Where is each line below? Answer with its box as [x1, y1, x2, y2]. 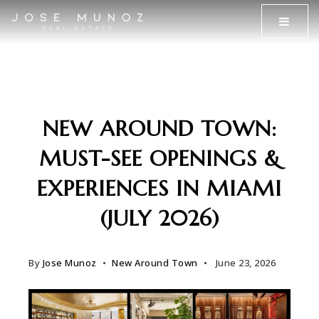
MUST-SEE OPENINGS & [38, 145, 281, 172]
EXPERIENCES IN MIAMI [37, 175, 282, 202]
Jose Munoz [42, 256, 97, 269]
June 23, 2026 [213, 256, 276, 269]
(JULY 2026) [100, 205, 219, 231]
